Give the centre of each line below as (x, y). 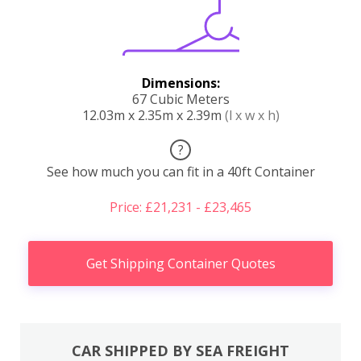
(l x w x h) (252, 115)
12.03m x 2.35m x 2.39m (153, 115)
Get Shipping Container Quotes (180, 263)
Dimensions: (180, 83)
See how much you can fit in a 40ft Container (180, 171)
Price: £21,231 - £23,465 (180, 207)
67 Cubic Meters (180, 99)
